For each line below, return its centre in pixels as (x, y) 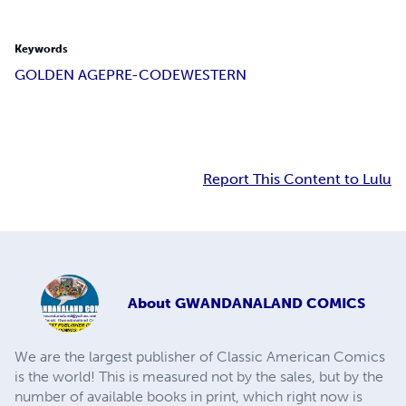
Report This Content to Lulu (297, 179)
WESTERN (213, 75)
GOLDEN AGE (60, 75)
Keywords (41, 49)
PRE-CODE (143, 75)
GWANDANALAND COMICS (270, 304)
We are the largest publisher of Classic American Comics (200, 357)
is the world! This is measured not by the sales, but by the (199, 377)
